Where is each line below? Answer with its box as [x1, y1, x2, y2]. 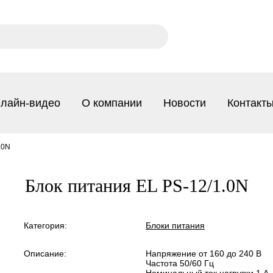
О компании [82, 96, 142, 109]
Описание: [24, 249, 66, 258]
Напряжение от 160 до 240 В [146, 249, 261, 258]
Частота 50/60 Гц [146, 258, 214, 268]
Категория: [24, 221, 67, 230]
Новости [163, 96, 206, 109]
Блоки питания [146, 221, 205, 230]
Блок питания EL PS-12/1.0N [24, 175, 249, 196]
